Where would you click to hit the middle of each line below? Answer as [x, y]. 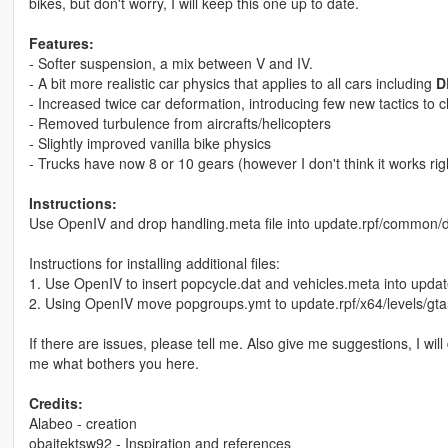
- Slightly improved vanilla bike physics [149, 143]
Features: [61, 43]
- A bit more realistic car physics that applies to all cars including [232, 83]
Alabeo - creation [82, 423]
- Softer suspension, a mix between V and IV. [170, 63]
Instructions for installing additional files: [154, 263]
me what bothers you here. [113, 363]
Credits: [55, 403]
